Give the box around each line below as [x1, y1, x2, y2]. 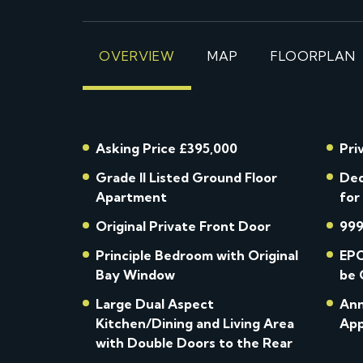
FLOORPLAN [271, 48, 356, 64]
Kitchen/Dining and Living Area [96, 315, 294, 331]
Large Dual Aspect [96, 296, 214, 312]
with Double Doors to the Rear [96, 335, 293, 351]
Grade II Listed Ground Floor [96, 169, 277, 186]
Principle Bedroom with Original [96, 247, 298, 263]
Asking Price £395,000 [96, 140, 237, 156]
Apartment [96, 189, 167, 205]
